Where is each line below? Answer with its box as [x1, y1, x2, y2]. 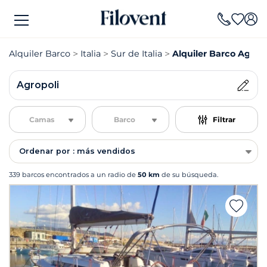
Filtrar [212, 114, 235, 124]
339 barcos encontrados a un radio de [9, 170, 138, 179]
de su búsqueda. [160, 170, 218, 179]
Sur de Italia [111, 48, 162, 59]
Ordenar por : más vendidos [19, 147, 135, 156]
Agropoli [17, 79, 59, 91]
